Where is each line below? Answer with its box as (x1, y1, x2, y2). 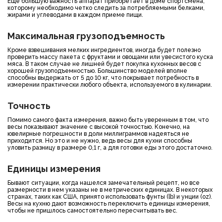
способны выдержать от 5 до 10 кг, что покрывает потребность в (7, 74, 199, 81)
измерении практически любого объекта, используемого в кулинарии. (7, 81, 212, 88)
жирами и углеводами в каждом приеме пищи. (7, 11, 143, 18)
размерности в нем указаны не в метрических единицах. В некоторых (7, 186, 213, 193)
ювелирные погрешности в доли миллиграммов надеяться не (7, 130, 189, 137)
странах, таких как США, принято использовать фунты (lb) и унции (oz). (7, 193, 212, 200)
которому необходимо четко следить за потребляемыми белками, (7, 4, 205, 11)
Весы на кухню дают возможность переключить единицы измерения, (7, 200, 210, 207)
